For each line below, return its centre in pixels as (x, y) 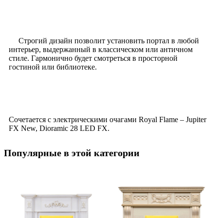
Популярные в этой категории (72, 153)
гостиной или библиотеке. (53, 67)
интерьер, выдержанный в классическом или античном (101, 49)
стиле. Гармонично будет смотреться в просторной (93, 58)
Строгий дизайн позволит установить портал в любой (104, 40)
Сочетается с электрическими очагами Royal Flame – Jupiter (108, 119)
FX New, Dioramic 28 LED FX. (59, 128)
